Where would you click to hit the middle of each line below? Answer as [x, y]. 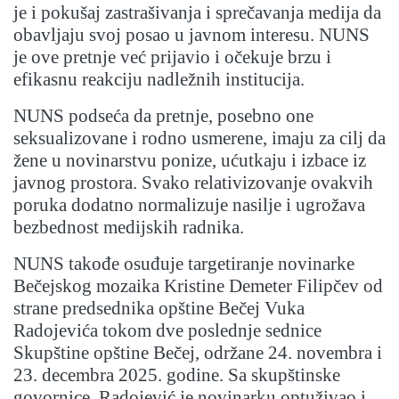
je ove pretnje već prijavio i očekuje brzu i [172, 57]
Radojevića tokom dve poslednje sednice [167, 331]
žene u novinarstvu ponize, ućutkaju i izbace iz [190, 161]
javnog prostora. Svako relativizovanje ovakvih [193, 183]
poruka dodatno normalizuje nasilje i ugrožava [189, 205]
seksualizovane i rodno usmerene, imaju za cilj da [199, 138]
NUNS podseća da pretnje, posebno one [163, 116]
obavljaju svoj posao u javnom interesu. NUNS [191, 35]
